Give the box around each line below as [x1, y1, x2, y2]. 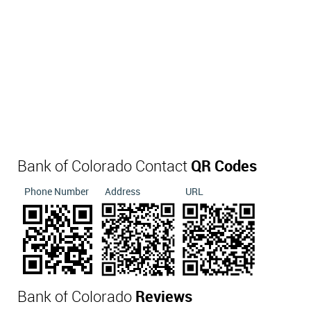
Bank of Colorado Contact [17, 159, 191, 175]
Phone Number [24, 187, 89, 197]
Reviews [135, 289, 192, 305]
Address [105, 187, 140, 197]
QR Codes [191, 159, 257, 175]
